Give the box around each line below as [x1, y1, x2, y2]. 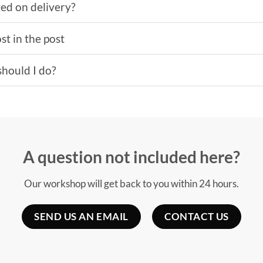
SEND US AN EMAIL [34, 210, 129, 223]
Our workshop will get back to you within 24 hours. [24, 177, 239, 190]
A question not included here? [23, 147, 240, 167]
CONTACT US [164, 210, 229, 223]
